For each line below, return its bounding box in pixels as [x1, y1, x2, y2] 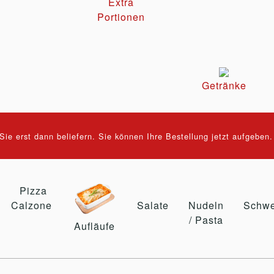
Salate [137, 198, 169, 212]
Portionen [97, 10, 145, 24]
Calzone [11, 198, 52, 212]
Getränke [201, 78, 246, 93]
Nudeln [188, 198, 224, 212]
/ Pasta [189, 212, 223, 227]
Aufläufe [74, 218, 115, 233]
